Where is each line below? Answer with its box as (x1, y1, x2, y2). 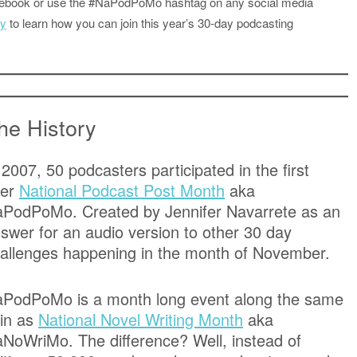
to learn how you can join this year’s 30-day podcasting (6, 14, 293, 31)
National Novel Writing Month (38, 308, 243, 331)
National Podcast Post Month (19, 178, 225, 202)
